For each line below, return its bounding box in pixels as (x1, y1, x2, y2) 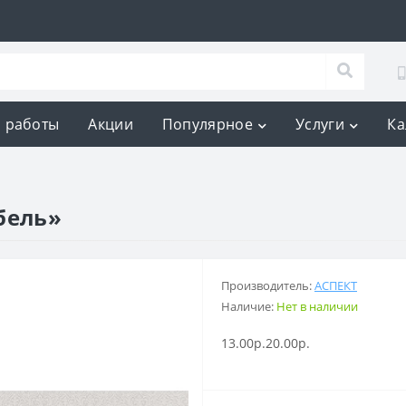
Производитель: (221, 276, 314, 294)
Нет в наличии (276, 297, 358, 314)
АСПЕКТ (314, 276, 357, 294)
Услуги (295, 113, 344, 134)
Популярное (161, 113, 253, 134)
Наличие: (221, 297, 276, 314)
